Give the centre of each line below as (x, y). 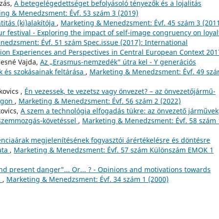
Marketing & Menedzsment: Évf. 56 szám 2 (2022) (100, 101)
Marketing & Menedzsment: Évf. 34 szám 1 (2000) (88, 179)
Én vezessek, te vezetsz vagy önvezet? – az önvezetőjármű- (120, 91)
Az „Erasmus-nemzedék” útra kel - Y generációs (118, 62)
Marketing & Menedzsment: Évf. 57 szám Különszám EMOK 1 (114, 150)
